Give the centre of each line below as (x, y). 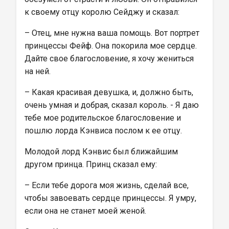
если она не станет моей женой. (85, 211)
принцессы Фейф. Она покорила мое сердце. (112, 46)
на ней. (38, 71)
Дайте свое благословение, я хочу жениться (110, 59)
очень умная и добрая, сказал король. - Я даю (113, 105)
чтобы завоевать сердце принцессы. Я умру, (111, 198)
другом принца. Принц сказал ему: (91, 164)
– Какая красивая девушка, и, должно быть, (110, 92)
